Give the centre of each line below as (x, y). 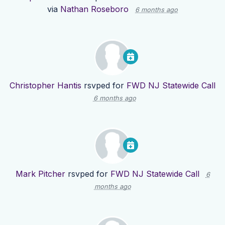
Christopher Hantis (45, 86)
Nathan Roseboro (94, 9)
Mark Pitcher (40, 174)
